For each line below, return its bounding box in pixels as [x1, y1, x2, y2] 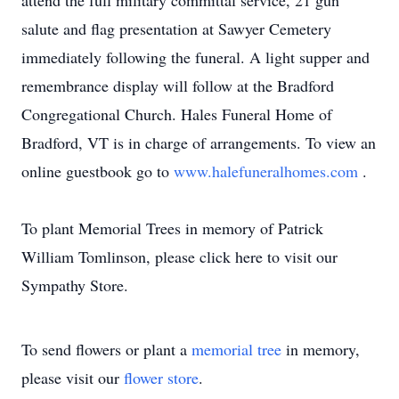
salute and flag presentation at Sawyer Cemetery [21, 18, 331, 39]
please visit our [21, 367, 124, 388]
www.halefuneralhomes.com [174, 160, 362, 182]
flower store [124, 367, 199, 388]
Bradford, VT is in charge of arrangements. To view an [21, 132, 376, 153]
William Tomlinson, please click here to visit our [21, 246, 338, 267]
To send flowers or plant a [21, 338, 191, 360]
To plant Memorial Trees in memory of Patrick [21, 217, 323, 239]
